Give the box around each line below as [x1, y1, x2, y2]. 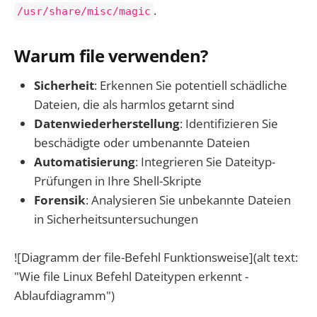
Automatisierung [34, 153, 135, 170]
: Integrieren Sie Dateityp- [135, 153, 275, 170]
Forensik [34, 191, 86, 208]
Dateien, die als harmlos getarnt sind [34, 96, 234, 113]
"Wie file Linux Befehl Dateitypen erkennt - [14, 267, 248, 284]
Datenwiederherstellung [34, 115, 180, 132]
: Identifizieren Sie [180, 115, 278, 132]
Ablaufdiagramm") [14, 287, 115, 304]
